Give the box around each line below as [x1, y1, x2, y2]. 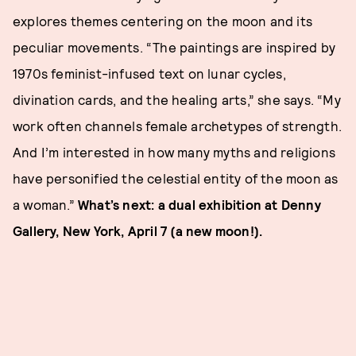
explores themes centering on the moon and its [13, 13, 313, 29]
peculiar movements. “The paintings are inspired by [13, 39, 336, 56]
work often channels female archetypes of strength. [13, 118, 342, 134]
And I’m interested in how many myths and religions [13, 144, 336, 161]
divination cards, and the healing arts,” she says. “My [13, 91, 341, 108]
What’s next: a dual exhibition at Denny [78, 196, 321, 213]
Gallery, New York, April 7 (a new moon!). [13, 222, 263, 239]
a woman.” [13, 196, 78, 213]
